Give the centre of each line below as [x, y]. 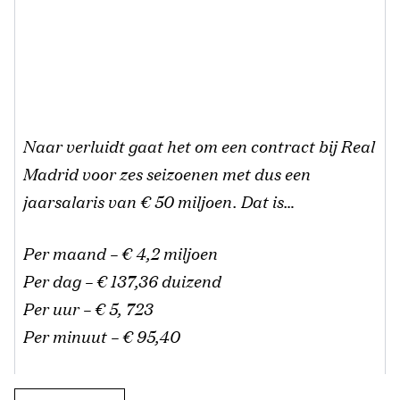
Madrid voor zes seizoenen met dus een [166, 174]
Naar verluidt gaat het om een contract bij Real [198, 146]
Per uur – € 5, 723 [87, 308]
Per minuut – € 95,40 [101, 336]
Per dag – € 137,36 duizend [121, 281]
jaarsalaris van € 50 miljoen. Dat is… [158, 201]
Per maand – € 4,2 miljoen [120, 253]
